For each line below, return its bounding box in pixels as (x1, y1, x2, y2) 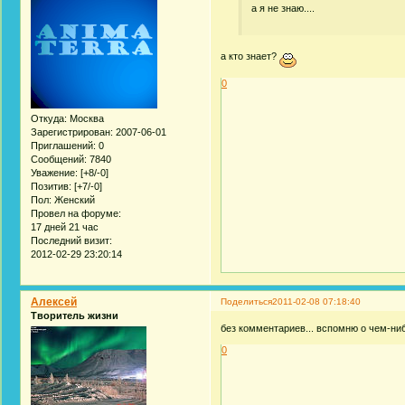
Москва (67, 113, 104, 125)
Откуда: (31, 113, 67, 125)
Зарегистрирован (31, 127, 110, 138)
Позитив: (31, 181, 71, 193)
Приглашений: (31, 140, 96, 152)
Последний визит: (31, 235, 112, 247)
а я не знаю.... (250, 3, 315, 14)
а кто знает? (221, 51, 280, 62)
